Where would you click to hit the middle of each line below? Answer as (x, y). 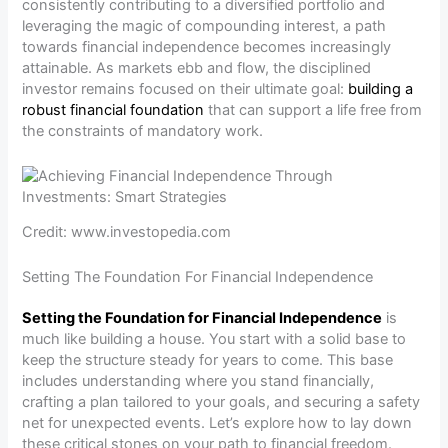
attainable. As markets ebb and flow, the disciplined (197, 68)
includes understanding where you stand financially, (198, 380)
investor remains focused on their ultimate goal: (185, 89)
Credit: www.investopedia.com (127, 232)
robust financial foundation (113, 110)
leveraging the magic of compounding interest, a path (204, 26)
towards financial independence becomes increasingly (207, 47)
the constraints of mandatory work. (143, 131)
